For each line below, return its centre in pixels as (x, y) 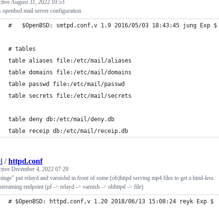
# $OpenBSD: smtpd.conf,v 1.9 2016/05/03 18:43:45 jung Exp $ (120, 25)
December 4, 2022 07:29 (40, 169)
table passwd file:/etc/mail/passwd (66, 84)
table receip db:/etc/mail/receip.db (68, 131)
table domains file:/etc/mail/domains (70, 72)
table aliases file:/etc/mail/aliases (70, 61)
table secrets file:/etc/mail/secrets (70, 96)
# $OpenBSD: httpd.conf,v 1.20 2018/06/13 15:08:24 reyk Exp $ (111, 201)
